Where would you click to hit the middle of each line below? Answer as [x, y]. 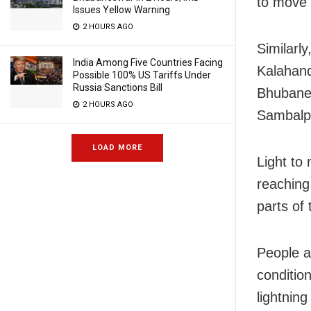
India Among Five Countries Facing [148, 62]
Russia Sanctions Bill [118, 87]
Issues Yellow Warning [121, 10]
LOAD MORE [117, 148]
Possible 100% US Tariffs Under [142, 75]
